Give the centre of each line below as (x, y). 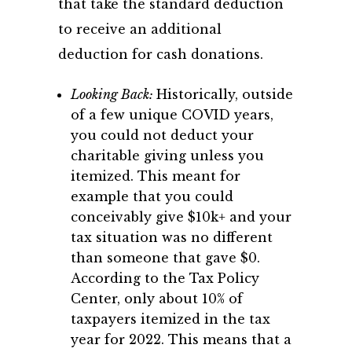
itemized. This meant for (156, 176)
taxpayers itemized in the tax (170, 319)
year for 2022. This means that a (181, 339)
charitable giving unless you (167, 156)
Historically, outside (225, 94)
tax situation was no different (172, 237)
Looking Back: (114, 94)
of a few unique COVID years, (172, 115)
